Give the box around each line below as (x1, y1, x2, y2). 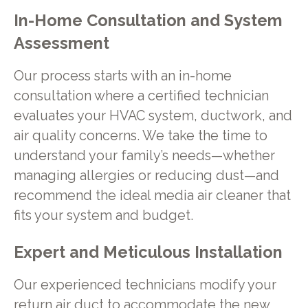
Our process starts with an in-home (13, 67, 232, 84)
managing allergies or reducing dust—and (13, 167, 279, 184)
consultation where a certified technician (13, 87, 269, 104)
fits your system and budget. (13, 207, 193, 223)
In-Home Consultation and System (13, 11, 283, 31)
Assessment (13, 34, 109, 54)
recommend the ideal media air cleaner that (13, 187, 291, 203)
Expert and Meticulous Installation (13, 243, 283, 263)
